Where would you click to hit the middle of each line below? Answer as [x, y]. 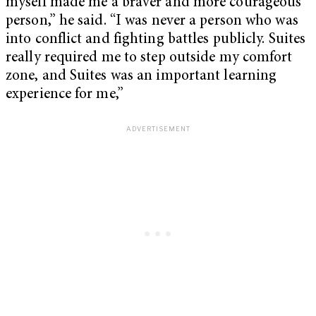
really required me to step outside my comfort [149, 58]
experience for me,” [65, 95]
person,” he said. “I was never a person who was [152, 21]
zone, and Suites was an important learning [141, 76]
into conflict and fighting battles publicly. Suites [156, 39]
